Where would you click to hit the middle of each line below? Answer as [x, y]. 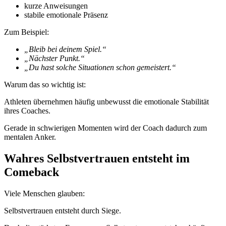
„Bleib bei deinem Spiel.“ [65, 49]
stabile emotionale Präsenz [66, 15]
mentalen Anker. [30, 137]
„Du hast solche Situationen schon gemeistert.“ [100, 68]
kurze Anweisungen [56, 6]
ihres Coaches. [27, 111]
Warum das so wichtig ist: [45, 85]
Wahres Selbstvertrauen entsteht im [97, 159]
